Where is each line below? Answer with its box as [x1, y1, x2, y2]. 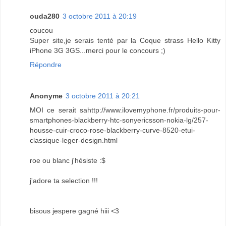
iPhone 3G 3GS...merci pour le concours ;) [30, 46, 165, 55]
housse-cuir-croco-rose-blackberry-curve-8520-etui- [30, 126, 195, 135]
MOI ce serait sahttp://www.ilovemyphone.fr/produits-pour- [30, 106, 220, 115]
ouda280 [30, 12, 60, 21]
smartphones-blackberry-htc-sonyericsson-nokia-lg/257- [30, 116, 208, 125]
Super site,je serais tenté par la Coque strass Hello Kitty [30, 36, 220, 45]
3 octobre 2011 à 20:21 [66, 92, 140, 100]
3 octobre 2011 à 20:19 [63, 12, 137, 21]
